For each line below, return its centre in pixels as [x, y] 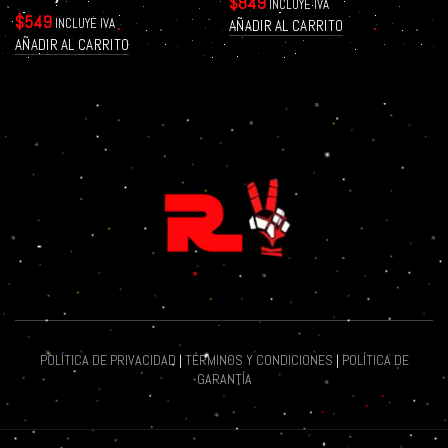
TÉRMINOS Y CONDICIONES [258, 360]
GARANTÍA [224, 379]
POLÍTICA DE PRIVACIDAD [107, 360]
